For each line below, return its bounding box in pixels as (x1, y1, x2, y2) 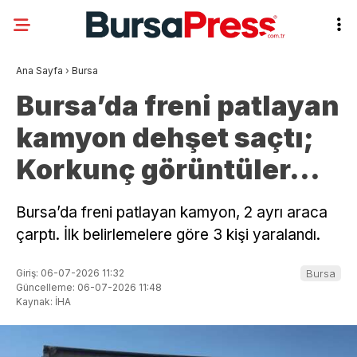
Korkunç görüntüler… (16, 153, 320, 186)
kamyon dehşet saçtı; (16, 121, 314, 154)
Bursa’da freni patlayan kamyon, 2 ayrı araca (16, 203, 328, 222)
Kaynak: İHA (16, 295, 71, 308)
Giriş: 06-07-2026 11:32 (16, 266, 124, 279)
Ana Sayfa (16, 65, 63, 76)
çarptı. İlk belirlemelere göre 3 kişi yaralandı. (16, 226, 320, 244)
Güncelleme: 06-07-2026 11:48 (16, 280, 162, 293)
